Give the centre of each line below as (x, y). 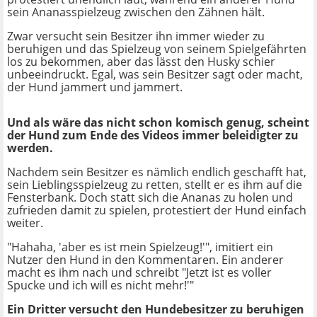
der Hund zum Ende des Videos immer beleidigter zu (153, 136)
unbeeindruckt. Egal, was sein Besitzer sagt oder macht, (155, 75)
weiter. (25, 223)
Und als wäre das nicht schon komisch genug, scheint (158, 123)
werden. (30, 148)
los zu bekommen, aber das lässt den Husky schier (141, 62)
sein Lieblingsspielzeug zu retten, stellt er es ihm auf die (155, 185)
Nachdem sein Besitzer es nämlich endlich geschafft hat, (157, 172)
